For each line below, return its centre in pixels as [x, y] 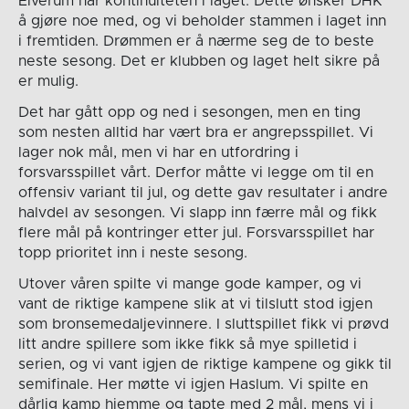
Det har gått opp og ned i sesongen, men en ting [189, 112]
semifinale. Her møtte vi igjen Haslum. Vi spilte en [193, 384]
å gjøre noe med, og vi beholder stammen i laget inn [202, 21]
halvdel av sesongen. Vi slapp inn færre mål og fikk [197, 212]
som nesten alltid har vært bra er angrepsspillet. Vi [195, 132]
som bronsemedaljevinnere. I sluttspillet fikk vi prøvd [203, 324]
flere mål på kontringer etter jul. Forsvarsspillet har [196, 232]
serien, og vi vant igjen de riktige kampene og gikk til [204, 364]
